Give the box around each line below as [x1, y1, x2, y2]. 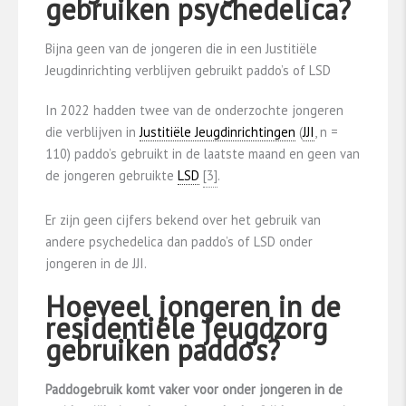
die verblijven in [45, 123, 140, 141]
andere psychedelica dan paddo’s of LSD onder [45, 232, 313, 250]
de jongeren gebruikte [45, 167, 178, 185]
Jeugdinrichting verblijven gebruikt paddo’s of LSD [45, 62, 331, 80]
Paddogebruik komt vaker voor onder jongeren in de [45, 381, 343, 399]
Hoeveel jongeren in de [45, 287, 341, 326]
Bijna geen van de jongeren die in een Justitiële [45, 40, 317, 58]
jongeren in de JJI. [45, 254, 147, 272]
